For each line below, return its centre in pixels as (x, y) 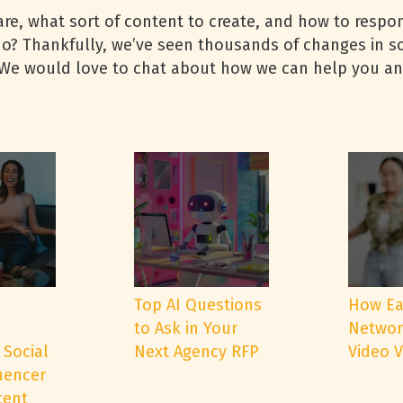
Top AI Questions (198, 305)
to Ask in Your (186, 328)
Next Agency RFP (197, 352)
